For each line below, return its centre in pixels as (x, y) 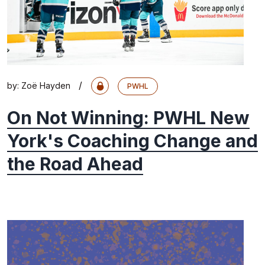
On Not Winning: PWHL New (128, 118)
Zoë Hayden (46, 86)
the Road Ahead (75, 164)
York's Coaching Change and (132, 141)
